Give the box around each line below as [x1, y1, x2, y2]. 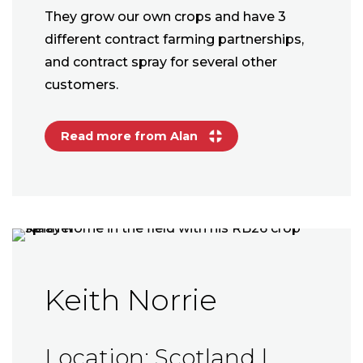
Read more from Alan [61, 129, 201, 144]
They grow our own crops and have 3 [45, 9, 286, 25]
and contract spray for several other [45, 54, 277, 70]
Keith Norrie [45, 282, 217, 318]
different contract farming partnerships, [45, 32, 304, 48]
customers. [45, 77, 118, 93]
